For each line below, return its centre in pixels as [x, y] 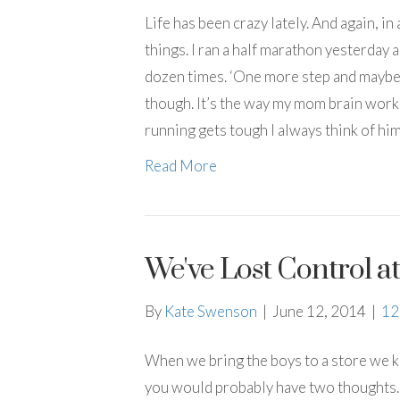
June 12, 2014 [319, 311]
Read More [181, 166]
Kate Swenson [211, 311]
